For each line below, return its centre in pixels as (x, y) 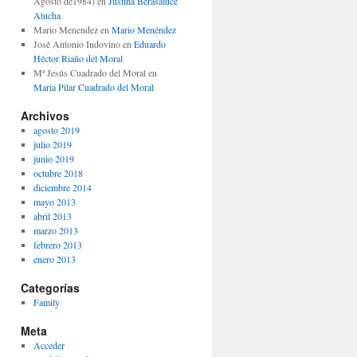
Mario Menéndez (143, 29)
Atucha (47, 15)
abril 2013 (52, 216)
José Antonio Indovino (76, 44)
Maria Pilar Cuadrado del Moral (93, 87)
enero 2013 (54, 259)
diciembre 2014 (62, 187)
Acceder (49, 345)
